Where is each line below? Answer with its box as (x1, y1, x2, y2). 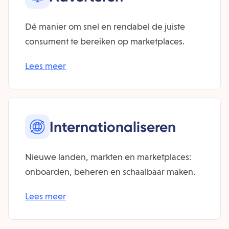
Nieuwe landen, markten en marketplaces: (25, 151, 191, 162)
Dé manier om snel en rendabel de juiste (25, 21, 185, 32)
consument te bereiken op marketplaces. (25, 36, 185, 47)
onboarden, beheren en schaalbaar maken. (25, 166, 195, 177)
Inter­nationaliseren (50, 118, 176, 135)
